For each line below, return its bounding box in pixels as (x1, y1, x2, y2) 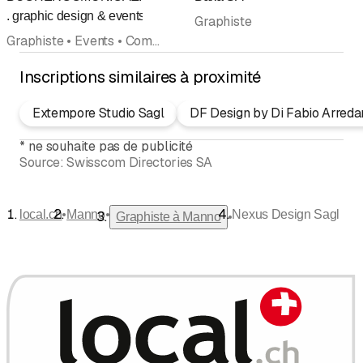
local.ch (19, 207, 62, 222)
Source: (19, 154, 64, 172)
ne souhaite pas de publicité (28, 138, 194, 156)
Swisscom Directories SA (66, 154, 213, 172)
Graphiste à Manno (116, 210, 221, 224)
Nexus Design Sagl (232, 207, 340, 222)
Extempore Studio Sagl (32, 105, 164, 122)
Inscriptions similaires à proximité (19, 66, 261, 88)
